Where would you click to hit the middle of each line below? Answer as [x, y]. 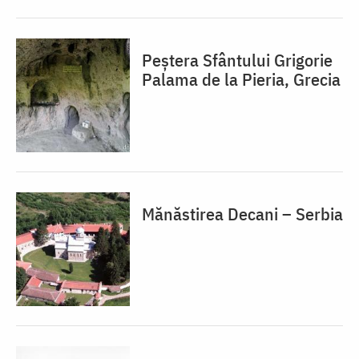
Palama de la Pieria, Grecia [241, 79]
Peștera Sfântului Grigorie [237, 59]
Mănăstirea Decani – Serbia [242, 213]
